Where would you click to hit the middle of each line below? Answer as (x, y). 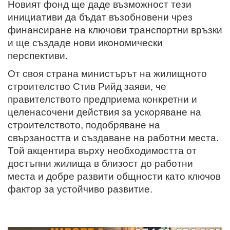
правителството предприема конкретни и (102, 99)
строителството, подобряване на (84, 125)
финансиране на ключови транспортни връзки (115, 30)
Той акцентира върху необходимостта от (102, 150)
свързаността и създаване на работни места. (113, 138)
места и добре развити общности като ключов (114, 176)
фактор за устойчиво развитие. (80, 189)
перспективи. (38, 55)
